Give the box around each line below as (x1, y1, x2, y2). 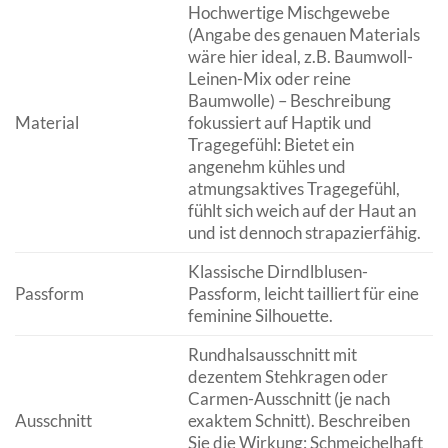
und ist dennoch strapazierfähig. (187, 222, 421, 244)
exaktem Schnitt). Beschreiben (187, 410, 410, 432)
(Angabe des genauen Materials (187, 24, 420, 46)
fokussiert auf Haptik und (187, 112, 372, 134)
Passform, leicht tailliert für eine (187, 283, 419, 305)
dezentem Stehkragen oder (187, 366, 388, 388)
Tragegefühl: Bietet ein (187, 134, 354, 156)
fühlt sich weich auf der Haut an (187, 200, 416, 222)
